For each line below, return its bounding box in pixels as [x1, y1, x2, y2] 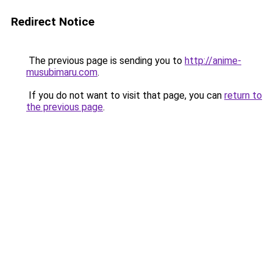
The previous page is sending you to [26, 55, 185, 66]
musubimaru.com [26, 66, 97, 78]
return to [224, 90, 262, 101]
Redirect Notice [11, 15, 94, 29]
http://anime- [185, 55, 241, 66]
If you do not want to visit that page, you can [26, 90, 224, 101]
